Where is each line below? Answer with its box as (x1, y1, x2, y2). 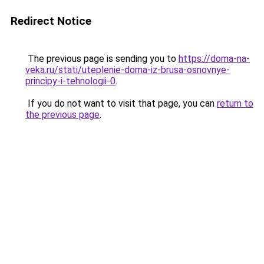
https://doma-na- (179, 53, 250, 64)
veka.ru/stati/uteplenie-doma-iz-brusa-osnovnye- (25, 64, 230, 75)
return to (217, 98, 253, 109)
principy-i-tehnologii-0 (25, 75, 115, 87)
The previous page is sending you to (25, 53, 179, 64)
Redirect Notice (11, 14, 91, 28)
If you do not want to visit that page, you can (25, 98, 217, 109)
